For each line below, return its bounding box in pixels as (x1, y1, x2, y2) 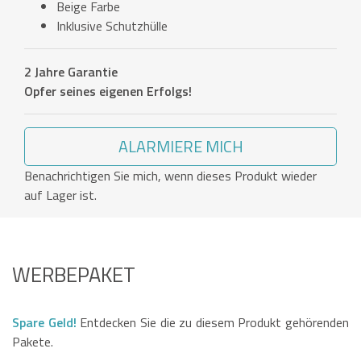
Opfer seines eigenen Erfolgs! (24, 81, 192, 102)
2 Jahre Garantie (24, 62, 118, 82)
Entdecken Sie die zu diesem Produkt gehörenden (76, 313, 349, 333)
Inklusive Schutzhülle (56, 16, 168, 36)
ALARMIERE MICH (118, 134, 243, 160)
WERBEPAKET (12, 259, 135, 291)
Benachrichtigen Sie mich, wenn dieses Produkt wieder (24, 166, 317, 186)
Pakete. (12, 332, 53, 352)
